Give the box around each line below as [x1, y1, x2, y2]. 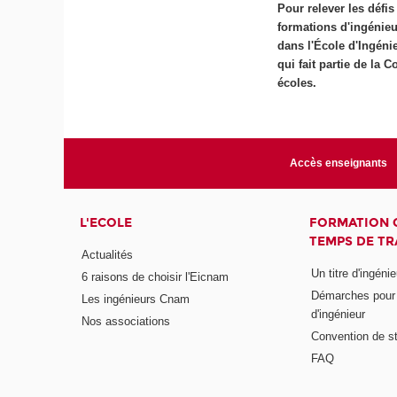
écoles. [277, 76, 317, 90]
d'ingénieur [310, 307, 365, 321]
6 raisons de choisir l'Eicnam [82, 269, 230, 284]
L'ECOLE [80, 215, 133, 231]
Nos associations [82, 314, 171, 328]
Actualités [82, 247, 134, 261]
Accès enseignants [289, 157, 387, 170]
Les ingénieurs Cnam [82, 292, 191, 306]
